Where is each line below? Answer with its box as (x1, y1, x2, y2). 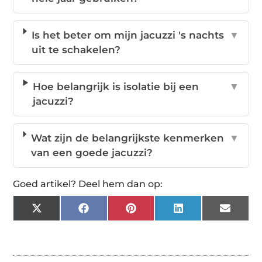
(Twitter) (41, 216, 85, 229)
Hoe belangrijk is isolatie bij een (33, 80, 199, 92)
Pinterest (135, 206, 183, 219)
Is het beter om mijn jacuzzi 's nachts (31, 29, 224, 41)
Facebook (88, 206, 139, 219)
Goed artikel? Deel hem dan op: (13, 178, 163, 189)
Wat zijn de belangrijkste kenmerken (31, 132, 225, 144)
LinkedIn (182, 206, 229, 219)
